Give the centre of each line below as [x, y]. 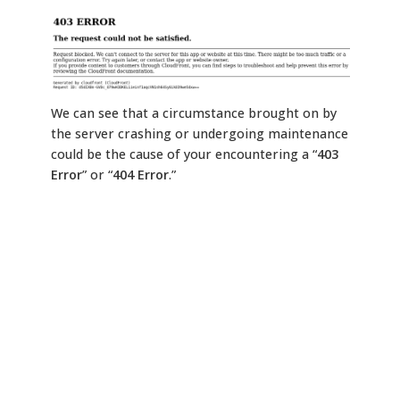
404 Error [140, 175]
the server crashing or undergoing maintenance [199, 134]
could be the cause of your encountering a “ [183, 154]
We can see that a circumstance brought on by [193, 113]
